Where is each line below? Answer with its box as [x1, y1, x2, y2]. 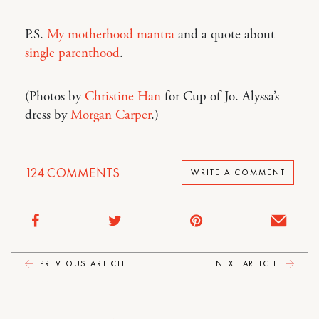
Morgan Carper [70, 106, 151, 124]
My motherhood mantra [47, 26, 174, 43]
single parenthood [25, 44, 120, 62]
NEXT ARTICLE [215, 257, 283, 269]
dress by [25, 106, 70, 124]
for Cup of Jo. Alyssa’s [161, 88, 279, 105]
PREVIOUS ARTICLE [36, 257, 127, 269]
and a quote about [174, 26, 275, 43]
